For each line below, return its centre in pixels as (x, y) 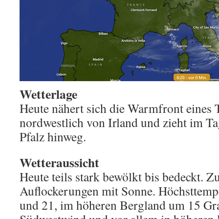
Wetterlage (48, 94)
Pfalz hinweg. (53, 136)
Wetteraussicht (59, 162)
